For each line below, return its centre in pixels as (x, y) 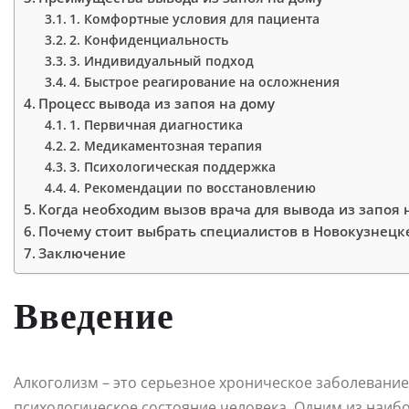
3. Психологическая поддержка (172, 166)
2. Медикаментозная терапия (165, 145)
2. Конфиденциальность (148, 39)
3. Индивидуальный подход (161, 60)
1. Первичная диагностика (156, 124)
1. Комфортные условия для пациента (194, 18)
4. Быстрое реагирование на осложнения (204, 81)
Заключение (83, 252)
